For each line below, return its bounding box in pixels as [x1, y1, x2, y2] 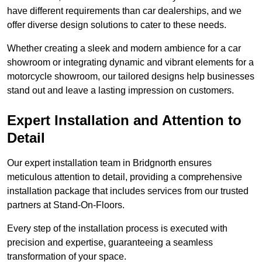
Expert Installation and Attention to [7, 112, 242, 129]
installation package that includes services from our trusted [7, 186, 249, 196]
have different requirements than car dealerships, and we [7, 6, 242, 16]
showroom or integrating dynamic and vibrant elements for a [7, 57, 254, 68]
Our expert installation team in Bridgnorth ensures [7, 158, 212, 168]
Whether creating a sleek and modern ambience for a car [7, 43, 241, 54]
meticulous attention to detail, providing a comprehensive [7, 172, 242, 182]
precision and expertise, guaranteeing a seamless [7, 237, 213, 248]
